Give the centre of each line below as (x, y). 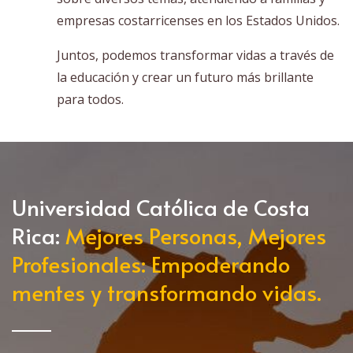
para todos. (90, 100)
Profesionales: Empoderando (151, 264)
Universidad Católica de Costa (161, 207)
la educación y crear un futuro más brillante (185, 78)
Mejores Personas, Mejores (196, 236)
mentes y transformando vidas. (167, 292)
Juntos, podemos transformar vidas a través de (195, 56)
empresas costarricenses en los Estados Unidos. (198, 21)
